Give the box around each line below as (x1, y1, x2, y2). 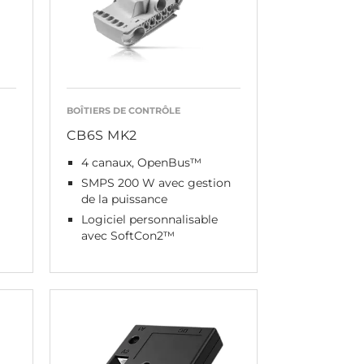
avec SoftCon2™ (80, 228, 175, 243)
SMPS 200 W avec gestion (80, 175, 231, 190)
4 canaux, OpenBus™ (80, 155, 201, 170)
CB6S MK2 (66, 128, 137, 143)
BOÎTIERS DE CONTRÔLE (66, 105, 180, 116)
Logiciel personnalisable (80, 212, 218, 227)
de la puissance (80, 192, 167, 206)
